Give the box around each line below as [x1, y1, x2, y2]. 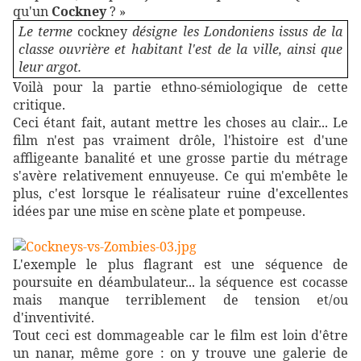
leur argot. [18, 57, 81, 76]
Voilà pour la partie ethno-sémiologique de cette [13, 77, 348, 96]
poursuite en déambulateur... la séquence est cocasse [13, 272, 348, 291]
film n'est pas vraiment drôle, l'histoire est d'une [13, 131, 348, 149]
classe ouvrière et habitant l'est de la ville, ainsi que [18, 39, 343, 58]
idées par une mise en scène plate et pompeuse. [13, 201, 305, 220]
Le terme [18, 22, 73, 40]
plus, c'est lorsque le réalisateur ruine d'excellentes [13, 184, 348, 202]
